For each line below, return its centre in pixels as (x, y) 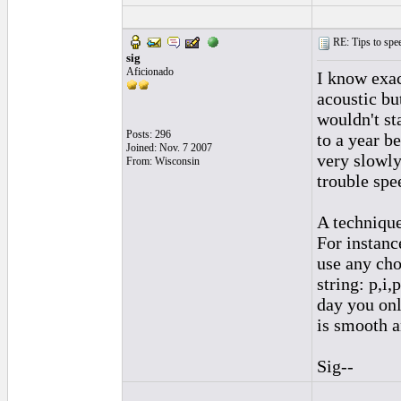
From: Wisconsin (163, 161)
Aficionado (150, 72)
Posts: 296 (149, 134)
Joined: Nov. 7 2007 (169, 148)
